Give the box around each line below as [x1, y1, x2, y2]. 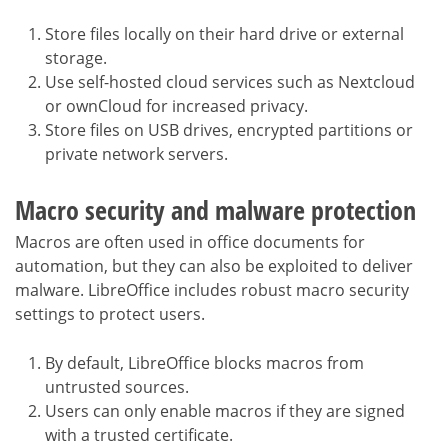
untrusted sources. [45, 375, 189, 398]
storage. [45, 46, 107, 69]
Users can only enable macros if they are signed [45, 399, 405, 422]
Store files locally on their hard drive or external [45, 22, 404, 45]
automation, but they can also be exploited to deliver [15, 254, 413, 277]
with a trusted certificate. [45, 423, 233, 446]
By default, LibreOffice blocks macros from [45, 351, 364, 374]
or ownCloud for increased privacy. [45, 94, 308, 117]
